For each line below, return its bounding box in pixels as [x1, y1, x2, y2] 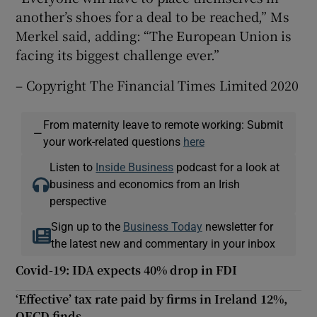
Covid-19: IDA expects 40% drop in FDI [16, 261, 238, 278]
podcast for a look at [173, 161, 280, 173]
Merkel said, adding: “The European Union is [16, 25, 292, 45]
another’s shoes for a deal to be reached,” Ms [16, 6, 289, 25]
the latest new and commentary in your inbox [50, 237, 275, 249]
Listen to [50, 161, 96, 173]
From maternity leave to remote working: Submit [42, 118, 283, 130]
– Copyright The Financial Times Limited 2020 [16, 75, 299, 94]
